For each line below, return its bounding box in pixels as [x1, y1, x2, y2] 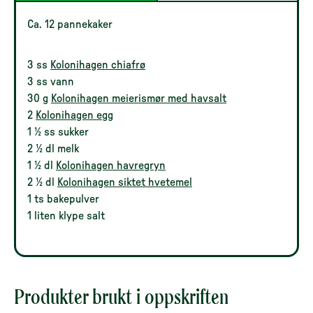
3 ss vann [27, 75, 74, 87]
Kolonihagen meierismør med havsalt [51, 92, 226, 104]
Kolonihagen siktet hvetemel [57, 176, 192, 188]
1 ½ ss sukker [27, 126, 89, 138]
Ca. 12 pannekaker [27, 18, 112, 30]
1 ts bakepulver [27, 193, 99, 205]
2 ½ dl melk [27, 143, 79, 154]
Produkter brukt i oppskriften [14, 282, 228, 310]
